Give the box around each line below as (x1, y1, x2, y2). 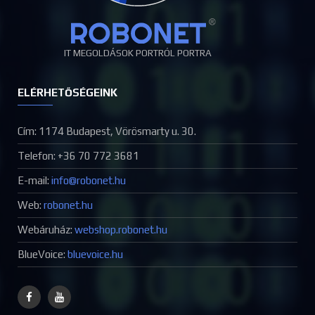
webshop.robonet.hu (75, 223, 167, 236)
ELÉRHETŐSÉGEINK (18, 86, 117, 98)
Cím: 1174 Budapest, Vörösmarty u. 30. (18, 124, 196, 137)
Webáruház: (18, 223, 75, 236)
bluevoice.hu (67, 247, 123, 260)
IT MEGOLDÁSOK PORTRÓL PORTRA (63, 47, 212, 58)
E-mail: (18, 174, 51, 186)
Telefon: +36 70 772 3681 (18, 149, 139, 162)
